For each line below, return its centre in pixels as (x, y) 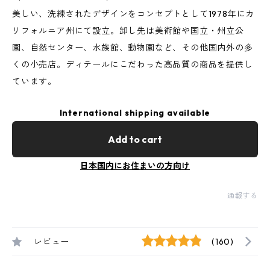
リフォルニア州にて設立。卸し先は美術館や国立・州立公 (128, 31)
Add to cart (135, 139)
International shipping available (135, 113)
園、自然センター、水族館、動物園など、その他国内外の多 (133, 48)
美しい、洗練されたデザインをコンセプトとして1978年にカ (133, 14)
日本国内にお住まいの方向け (135, 166)
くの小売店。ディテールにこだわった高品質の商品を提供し (133, 64)
